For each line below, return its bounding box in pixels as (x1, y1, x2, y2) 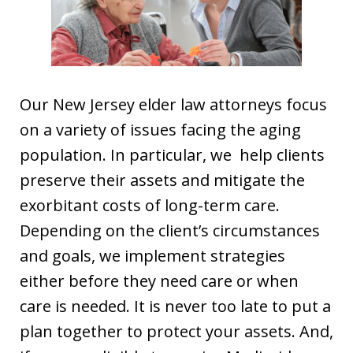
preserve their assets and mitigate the (20, 169, 305, 191)
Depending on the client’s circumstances (20, 219, 320, 241)
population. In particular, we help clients (20, 143, 325, 165)
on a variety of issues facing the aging (20, 118, 301, 140)
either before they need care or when (20, 269, 299, 292)
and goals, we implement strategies (20, 244, 285, 266)
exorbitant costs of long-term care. (20, 194, 280, 216)
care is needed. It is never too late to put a (20, 295, 331, 317)
